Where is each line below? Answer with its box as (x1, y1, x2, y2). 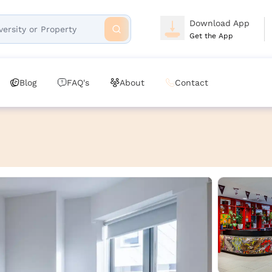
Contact (175, 78, 209, 87)
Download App (189, 18, 250, 28)
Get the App (189, 32, 233, 40)
